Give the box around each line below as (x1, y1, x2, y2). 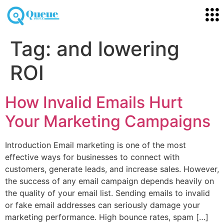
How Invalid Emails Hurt (5, 92, 183, 112)
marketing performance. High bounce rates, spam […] (5, 211, 208, 222)
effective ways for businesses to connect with (5, 151, 179, 162)
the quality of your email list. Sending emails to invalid (5, 187, 210, 198)
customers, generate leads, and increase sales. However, (5, 163, 219, 174)
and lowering (56, 36, 179, 61)
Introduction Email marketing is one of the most (5, 139, 186, 150)
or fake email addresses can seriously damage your (5, 199, 200, 210)
